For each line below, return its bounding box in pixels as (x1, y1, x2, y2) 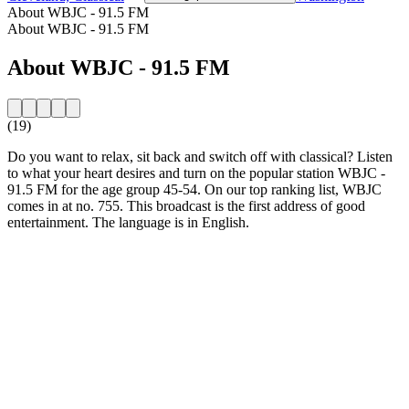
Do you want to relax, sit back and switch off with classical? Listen (7, 148, 393, 164)
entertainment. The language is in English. (7, 214, 249, 230)
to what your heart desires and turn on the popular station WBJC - (7, 164, 385, 181)
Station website (7, 245, 95, 261)
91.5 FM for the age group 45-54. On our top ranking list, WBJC (7, 181, 382, 197)
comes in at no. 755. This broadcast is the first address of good (7, 197, 365, 214)
